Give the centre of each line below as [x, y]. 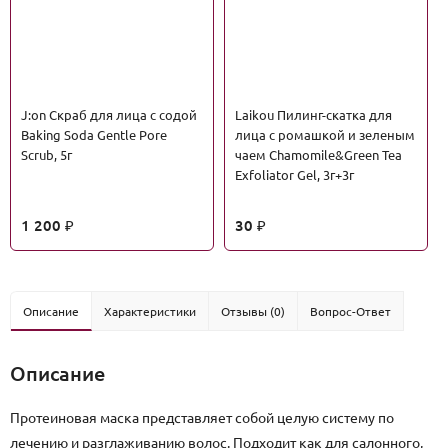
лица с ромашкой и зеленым [325, 135]
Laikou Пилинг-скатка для [313, 115]
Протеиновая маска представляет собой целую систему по [202, 417]
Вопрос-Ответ [350, 311]
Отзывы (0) [253, 311]
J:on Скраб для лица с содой [109, 115]
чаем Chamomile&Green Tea [318, 155]
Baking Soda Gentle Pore [94, 135]
